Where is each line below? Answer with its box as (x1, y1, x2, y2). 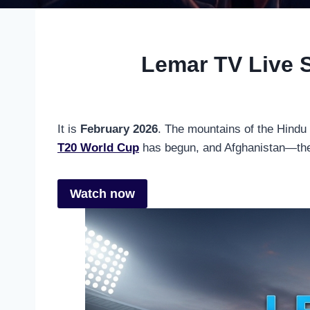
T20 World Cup (57, 140, 139, 154)
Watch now (70, 187, 135, 201)
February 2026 (80, 122, 158, 136)
